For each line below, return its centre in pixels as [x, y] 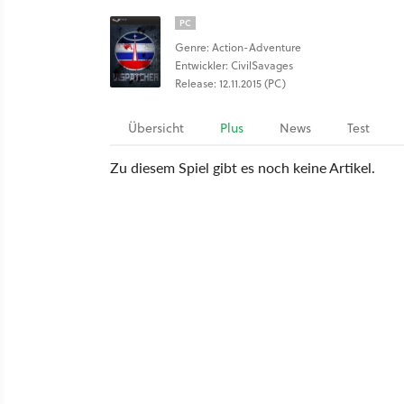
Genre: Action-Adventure [238, 47]
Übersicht [156, 128]
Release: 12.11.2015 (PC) [230, 83]
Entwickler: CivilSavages [234, 65]
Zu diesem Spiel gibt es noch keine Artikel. [243, 167]
